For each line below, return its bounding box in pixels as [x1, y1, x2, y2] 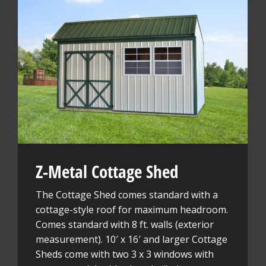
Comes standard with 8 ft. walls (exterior [36, 217, 214, 231]
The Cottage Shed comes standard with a [36, 188, 218, 201]
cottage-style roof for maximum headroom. [36, 202, 228, 216]
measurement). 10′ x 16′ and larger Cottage [36, 232, 227, 246]
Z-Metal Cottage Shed [36, 159, 178, 183]
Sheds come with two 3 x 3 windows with [36, 247, 214, 261]
